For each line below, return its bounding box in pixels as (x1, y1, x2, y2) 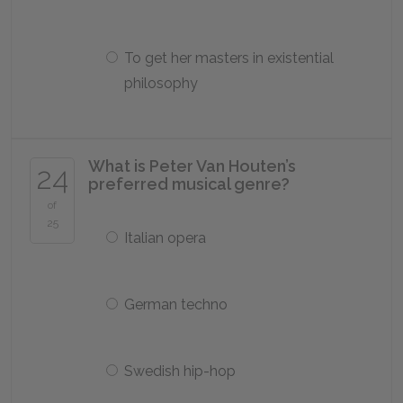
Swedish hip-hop (124, 363, 236, 380)
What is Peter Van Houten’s (88, 157, 296, 175)
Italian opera (124, 229, 206, 246)
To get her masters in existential (124, 49, 334, 67)
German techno (124, 296, 228, 313)
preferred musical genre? (88, 175, 290, 193)
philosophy (124, 75, 198, 92)
